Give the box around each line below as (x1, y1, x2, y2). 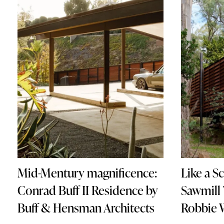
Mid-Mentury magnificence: (17, 164, 157, 182)
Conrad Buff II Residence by (17, 181, 158, 199)
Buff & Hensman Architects (17, 199, 154, 217)
